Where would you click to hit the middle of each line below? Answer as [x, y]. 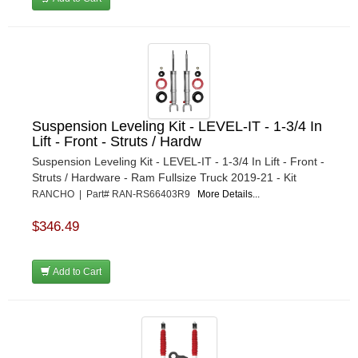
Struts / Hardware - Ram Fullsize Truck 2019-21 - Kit [164, 178]
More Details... [229, 195]
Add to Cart [76, 272]
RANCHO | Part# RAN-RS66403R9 [115, 195]
